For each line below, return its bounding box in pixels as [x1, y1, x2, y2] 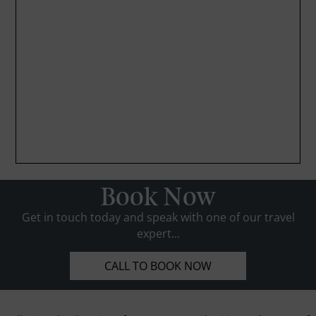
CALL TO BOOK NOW [104, 257, 212, 274]
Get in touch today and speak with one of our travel [21, 209, 295, 225]
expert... [136, 225, 180, 241]
